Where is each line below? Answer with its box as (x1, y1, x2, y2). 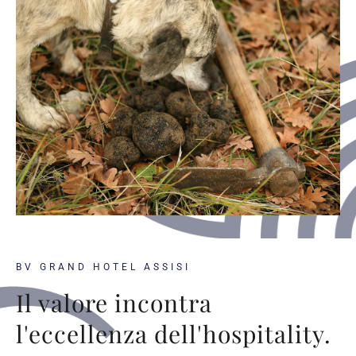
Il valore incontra (16, 286, 212, 319)
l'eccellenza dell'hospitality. (16, 317, 331, 350)
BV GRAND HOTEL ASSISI (16, 261, 191, 273)
